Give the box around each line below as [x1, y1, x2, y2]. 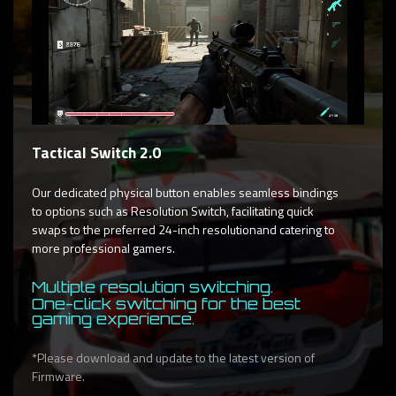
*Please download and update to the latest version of [32, 348, 315, 368]
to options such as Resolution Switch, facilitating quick [32, 202, 314, 221]
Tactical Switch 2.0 [32, 141, 161, 165]
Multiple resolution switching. [32, 277, 274, 297]
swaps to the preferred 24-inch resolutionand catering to [32, 220, 335, 240]
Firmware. [32, 367, 85, 386]
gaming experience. [32, 308, 195, 329]
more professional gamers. [32, 239, 175, 258]
